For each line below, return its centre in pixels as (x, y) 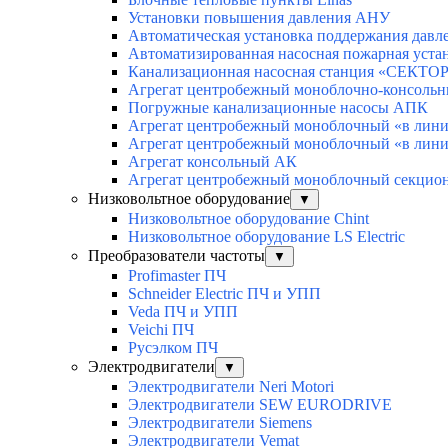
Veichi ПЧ (161, 329)
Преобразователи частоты (176, 255)
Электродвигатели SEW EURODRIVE (260, 404)
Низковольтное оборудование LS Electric (266, 236)
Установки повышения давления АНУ (259, 17)
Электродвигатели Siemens (220, 422)
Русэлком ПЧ (173, 347)
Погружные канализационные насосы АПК (278, 107)
